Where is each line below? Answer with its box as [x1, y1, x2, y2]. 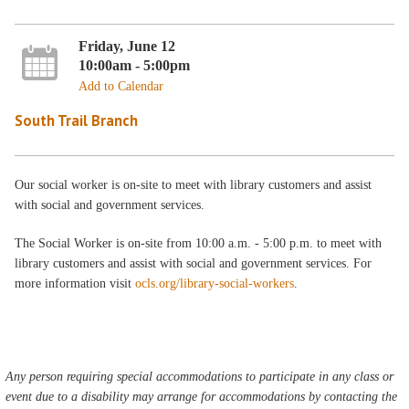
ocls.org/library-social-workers [135, 276, 295, 290]
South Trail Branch [15, 110, 139, 131]
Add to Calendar [78, 79, 163, 93]
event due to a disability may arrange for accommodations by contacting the [5, 389, 398, 404]
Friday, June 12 [78, 37, 175, 55]
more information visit [15, 276, 136, 290]
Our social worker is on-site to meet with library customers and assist [15, 177, 372, 192]
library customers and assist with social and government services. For [15, 256, 372, 270]
